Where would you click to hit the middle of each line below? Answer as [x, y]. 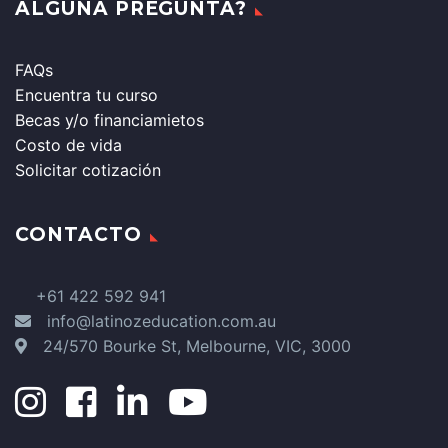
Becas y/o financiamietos [109, 119]
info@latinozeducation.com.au [161, 320]
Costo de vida [68, 144]
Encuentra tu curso [86, 94]
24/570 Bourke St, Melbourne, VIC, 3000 [197, 345]
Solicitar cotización [88, 169]
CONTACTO [78, 234]
